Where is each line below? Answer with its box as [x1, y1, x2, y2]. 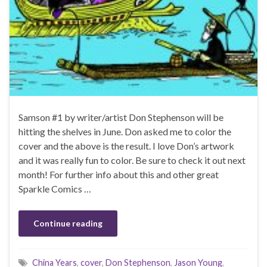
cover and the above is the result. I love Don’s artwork [18, 139, 234, 151]
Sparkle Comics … [18, 182, 91, 194]
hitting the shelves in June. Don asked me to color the [18, 125, 231, 137]
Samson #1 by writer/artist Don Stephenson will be [18, 111, 223, 123]
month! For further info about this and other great [18, 168, 219, 180]
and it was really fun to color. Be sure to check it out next [18, 154, 246, 166]
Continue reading [33, 218, 103, 228]
